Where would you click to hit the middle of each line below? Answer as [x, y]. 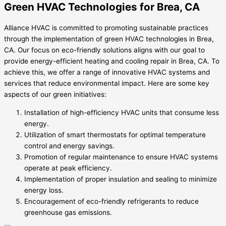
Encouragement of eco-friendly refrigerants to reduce [111, 201]
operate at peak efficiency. [68, 168]
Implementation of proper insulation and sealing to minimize [121, 179]
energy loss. [44, 190]
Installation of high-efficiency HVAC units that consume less [122, 112]
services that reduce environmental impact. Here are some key [107, 83]
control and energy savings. [69, 146]
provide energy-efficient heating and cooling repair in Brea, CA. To [112, 61]
